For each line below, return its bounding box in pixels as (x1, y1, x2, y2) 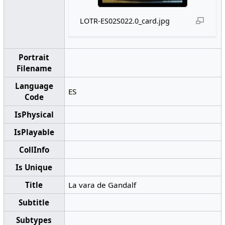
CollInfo (19, 145, 49, 155)
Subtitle (19, 197, 50, 208)
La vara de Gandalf (68, 180, 137, 190)
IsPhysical (14, 109, 54, 120)
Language (15, 81, 53, 91)
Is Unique (16, 162, 53, 173)
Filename (16, 63, 52, 74)
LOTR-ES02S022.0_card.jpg (80, 16, 170, 26)
